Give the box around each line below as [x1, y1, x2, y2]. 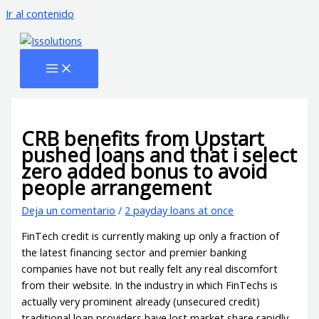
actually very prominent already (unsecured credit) [21, 294, 261, 309]
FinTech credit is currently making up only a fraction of [21, 229, 280, 244]
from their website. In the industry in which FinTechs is [21, 278, 278, 293]
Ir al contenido [6, 6, 74, 21]
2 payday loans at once [125, 202, 234, 217]
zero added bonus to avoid [21, 157, 268, 184]
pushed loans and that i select [21, 141, 298, 168]
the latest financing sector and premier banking [21, 245, 248, 260]
